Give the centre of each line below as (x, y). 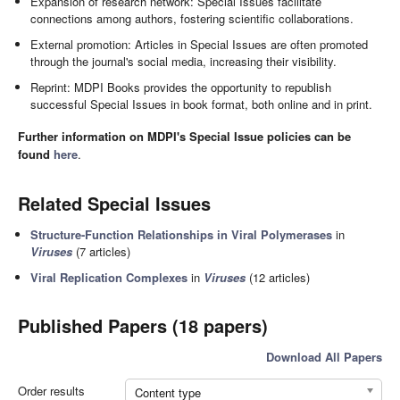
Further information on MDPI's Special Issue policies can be (184, 136)
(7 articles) (102, 251)
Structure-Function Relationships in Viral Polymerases (182, 234)
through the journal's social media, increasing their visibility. (184, 62)
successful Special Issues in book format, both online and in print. (202, 104)
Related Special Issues (114, 203)
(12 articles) (278, 277)
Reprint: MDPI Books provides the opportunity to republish (181, 87)
